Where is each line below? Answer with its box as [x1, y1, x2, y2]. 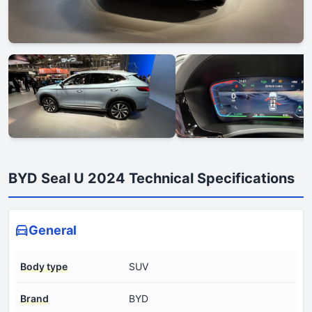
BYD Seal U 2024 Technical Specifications [8, 170, 295, 187]
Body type [20, 260, 68, 273]
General [29, 223, 77, 238]
